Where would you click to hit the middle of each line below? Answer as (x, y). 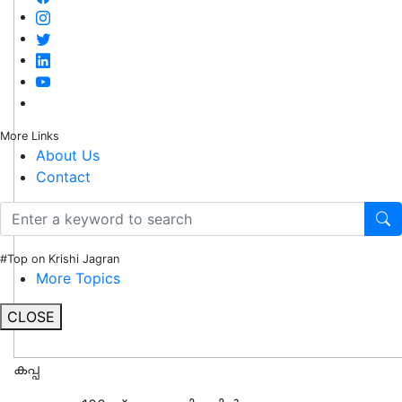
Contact (63, 177)
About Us (68, 156)
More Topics (78, 279)
